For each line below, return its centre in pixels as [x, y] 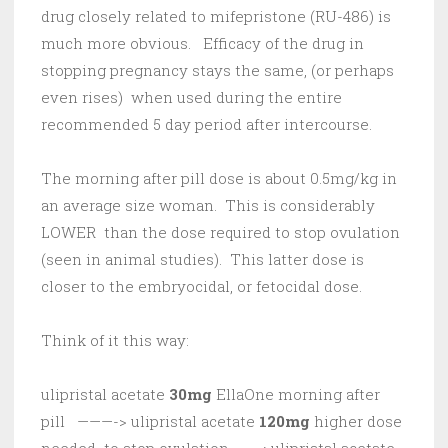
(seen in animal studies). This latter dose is [204, 259]
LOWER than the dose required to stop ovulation [222, 232]
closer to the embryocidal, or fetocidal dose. [201, 286]
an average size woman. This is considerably [208, 205]
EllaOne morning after [298, 394]
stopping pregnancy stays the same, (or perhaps [217, 70]
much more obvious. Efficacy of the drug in [202, 43]
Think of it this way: [115, 340]
